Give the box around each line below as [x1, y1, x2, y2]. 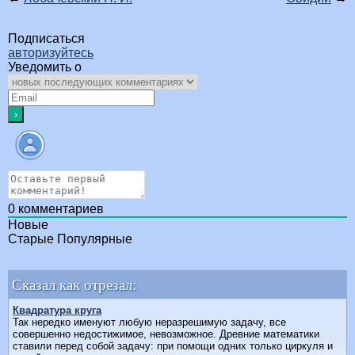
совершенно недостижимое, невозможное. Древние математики [13, 328, 319, 341]
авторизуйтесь [8, 46, 94, 60]
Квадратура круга [13, 304, 101, 317]
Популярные [57, 232, 132, 246]
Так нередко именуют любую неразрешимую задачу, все [13, 316, 286, 329]
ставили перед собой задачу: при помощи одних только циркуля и [13, 340, 333, 353]
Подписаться [8, 32, 85, 46]
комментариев [15, 202, 104, 216]
